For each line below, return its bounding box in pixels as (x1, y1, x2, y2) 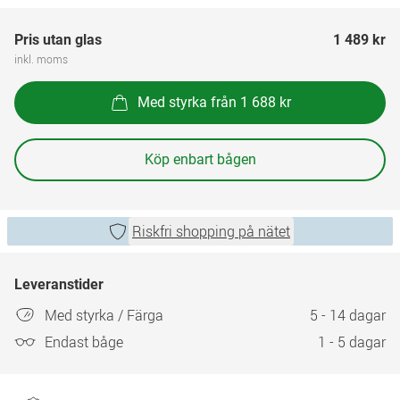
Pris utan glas (14, 31, 102, 48)
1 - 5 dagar (318, 332, 386, 352)
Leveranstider (14, 276, 104, 293)
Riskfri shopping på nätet (132, 221, 290, 241)
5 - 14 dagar (310, 305, 386, 325)
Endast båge (45, 332, 123, 352)
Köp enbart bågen (144, 151, 256, 168)
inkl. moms (14, 52, 68, 66)
